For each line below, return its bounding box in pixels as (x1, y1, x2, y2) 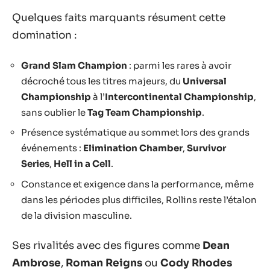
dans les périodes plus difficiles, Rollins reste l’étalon (21, 193, 257, 206)
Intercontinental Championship (105, 90, 254, 102)
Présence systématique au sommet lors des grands (21, 127, 250, 139)
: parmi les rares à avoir (127, 59, 231, 71)
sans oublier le (21, 106, 87, 118)
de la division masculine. (21, 209, 132, 221)
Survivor (187, 142, 226, 154)
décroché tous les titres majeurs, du (21, 75, 183, 87)
